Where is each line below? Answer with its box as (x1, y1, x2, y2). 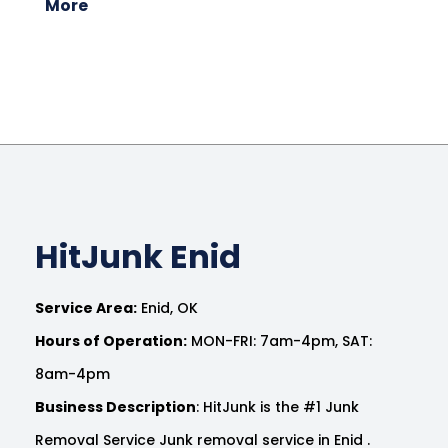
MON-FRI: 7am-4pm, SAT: (187, 330, 372, 351)
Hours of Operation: (35, 330, 187, 351)
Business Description (35, 396, 196, 417)
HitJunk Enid (35, 233, 241, 279)
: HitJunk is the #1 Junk (196, 396, 359, 417)
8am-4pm (35, 363, 110, 384)
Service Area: (35, 297, 137, 318)
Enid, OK (137, 297, 198, 318)
